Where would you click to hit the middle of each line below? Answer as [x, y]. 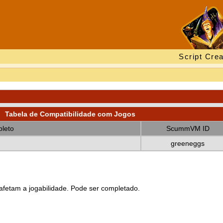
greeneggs [188, 143]
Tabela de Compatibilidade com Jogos [70, 114]
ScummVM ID [188, 128]
